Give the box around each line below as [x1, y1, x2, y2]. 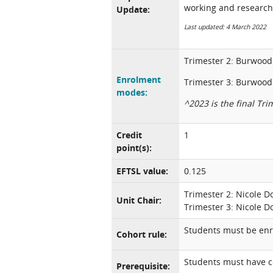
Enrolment [116, 74, 161, 85]
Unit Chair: [116, 194, 161, 206]
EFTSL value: [116, 165, 168, 177]
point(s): [116, 142, 152, 154]
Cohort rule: [116, 229, 167, 240]
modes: [116, 87, 147, 98]
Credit [116, 129, 142, 141]
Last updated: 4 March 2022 [184, 22, 266, 31]
